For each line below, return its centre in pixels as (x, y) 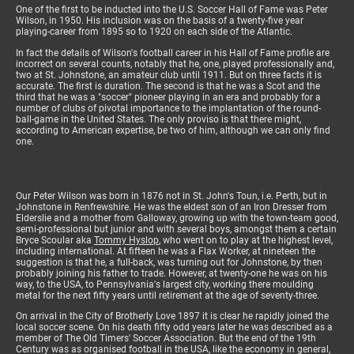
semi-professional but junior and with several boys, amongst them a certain (176, 230)
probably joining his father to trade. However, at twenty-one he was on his (171, 274)
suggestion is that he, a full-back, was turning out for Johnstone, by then (169, 263)
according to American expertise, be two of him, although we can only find (173, 130)
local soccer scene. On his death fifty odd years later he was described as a (174, 328)
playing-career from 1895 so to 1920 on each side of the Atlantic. (155, 32)
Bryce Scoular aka (55, 241)
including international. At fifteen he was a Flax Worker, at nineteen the (166, 252)
